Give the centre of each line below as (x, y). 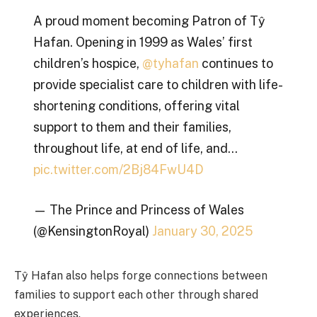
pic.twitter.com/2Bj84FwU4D (118, 169)
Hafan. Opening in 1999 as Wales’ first (143, 42)
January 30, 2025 (202, 231)
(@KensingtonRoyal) (92, 231)
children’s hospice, (87, 63)
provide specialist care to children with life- (158, 84)
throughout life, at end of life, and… (135, 148)
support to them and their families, (132, 127)
